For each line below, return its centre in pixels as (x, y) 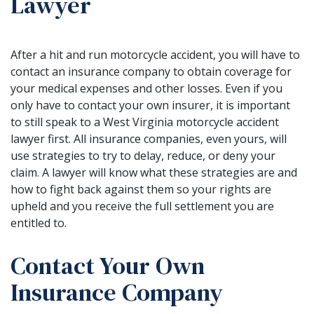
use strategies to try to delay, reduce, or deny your (143, 155)
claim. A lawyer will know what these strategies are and (154, 172)
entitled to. (39, 223)
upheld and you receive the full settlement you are (142, 206)
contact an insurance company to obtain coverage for (151, 71)
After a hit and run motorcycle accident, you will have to (155, 54)
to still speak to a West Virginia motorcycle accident (145, 122)
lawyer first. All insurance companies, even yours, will (149, 138)
